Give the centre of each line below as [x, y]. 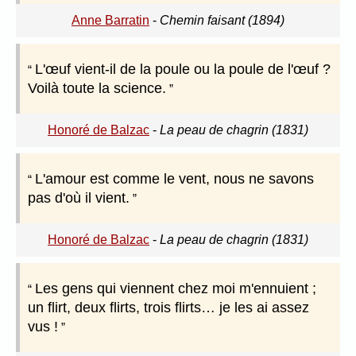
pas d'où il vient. [79, 198]
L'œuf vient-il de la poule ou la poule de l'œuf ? [183, 70]
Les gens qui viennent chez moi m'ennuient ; [176, 289]
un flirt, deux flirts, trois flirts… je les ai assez [168, 308]
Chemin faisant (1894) [222, 21]
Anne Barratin [110, 21]
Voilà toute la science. [97, 89]
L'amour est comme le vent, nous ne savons [174, 179]
